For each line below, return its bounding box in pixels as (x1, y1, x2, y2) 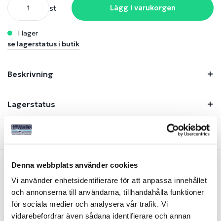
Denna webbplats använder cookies (11, 160, 138, 169)
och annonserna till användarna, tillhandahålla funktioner (11, 187, 204, 196)
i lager (20, 29, 38, 37)
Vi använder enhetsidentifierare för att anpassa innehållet (11, 176, 207, 184)
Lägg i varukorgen (110, 3, 176, 12)
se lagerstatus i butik (7, 39, 79, 48)
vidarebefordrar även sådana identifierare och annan (11, 211, 191, 220)
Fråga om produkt (7, 129, 79, 139)
